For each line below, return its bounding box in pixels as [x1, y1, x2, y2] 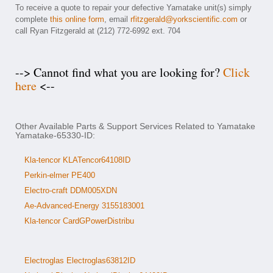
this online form [50, 15, 104, 24]
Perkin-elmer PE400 [24, 171, 95, 180]
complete [15, 15, 50, 24]
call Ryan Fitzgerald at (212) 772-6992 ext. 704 [15, 26, 180, 35]
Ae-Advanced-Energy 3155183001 [24, 201, 144, 210]
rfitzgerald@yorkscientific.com [130, 15, 238, 24]
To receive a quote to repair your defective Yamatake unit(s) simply [15, 3, 252, 12]
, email [104, 15, 130, 24]
